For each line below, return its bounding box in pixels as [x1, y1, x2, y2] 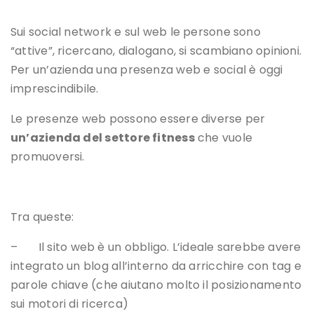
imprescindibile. [11, 81, 99, 97]
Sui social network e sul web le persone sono [11, 24, 261, 41]
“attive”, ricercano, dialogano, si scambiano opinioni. [11, 43, 302, 60]
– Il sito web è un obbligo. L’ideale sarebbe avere [11, 239, 301, 256]
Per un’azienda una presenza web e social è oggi [11, 62, 283, 78]
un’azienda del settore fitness [11, 130, 195, 146]
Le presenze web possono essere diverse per [11, 111, 266, 128]
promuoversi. [11, 149, 85, 165]
